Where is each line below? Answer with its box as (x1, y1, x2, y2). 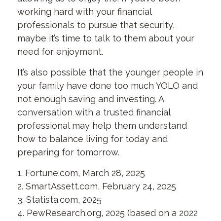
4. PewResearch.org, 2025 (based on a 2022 (17, 208, 198, 218)
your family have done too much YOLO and (17, 80, 198, 91)
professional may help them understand (17, 120, 187, 131)
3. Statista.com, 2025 (17, 194, 102, 205)
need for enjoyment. (17, 46, 103, 57)
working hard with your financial (17, 6, 151, 17)
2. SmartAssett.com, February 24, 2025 (17, 181, 176, 191)
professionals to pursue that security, (17, 20, 175, 30)
